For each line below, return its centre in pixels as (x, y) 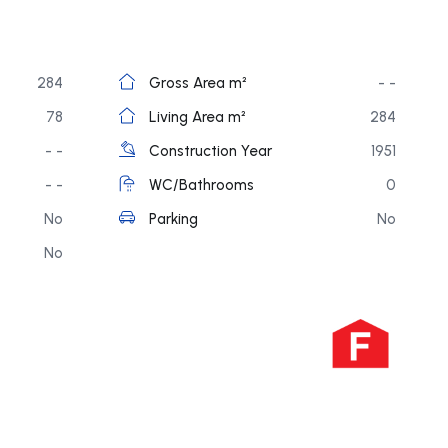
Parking (173, 218)
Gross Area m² (198, 82)
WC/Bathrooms (201, 184)
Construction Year (210, 150)
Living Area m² (197, 116)
